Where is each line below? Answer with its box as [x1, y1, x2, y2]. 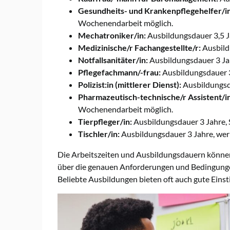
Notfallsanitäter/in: [78, 55, 148, 65]
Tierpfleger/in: [78, 117, 132, 127]
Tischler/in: [78, 129, 120, 139]
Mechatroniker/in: [78, 30, 146, 41]
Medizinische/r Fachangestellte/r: [78, 43, 201, 53]
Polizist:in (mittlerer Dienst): [78, 80, 181, 90]
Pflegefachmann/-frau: [78, 67, 161, 78]
